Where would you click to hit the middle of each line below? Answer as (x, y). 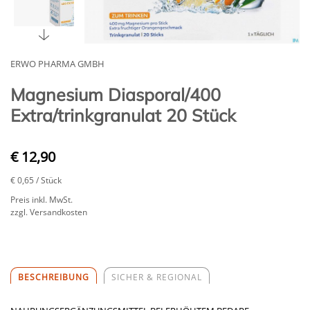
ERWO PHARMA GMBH (57, 63)
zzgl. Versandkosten (49, 212)
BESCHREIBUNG (54, 277)
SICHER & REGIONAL (157, 277)
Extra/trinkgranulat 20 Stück (123, 115)
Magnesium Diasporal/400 (116, 94)
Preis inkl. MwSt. (42, 199)
